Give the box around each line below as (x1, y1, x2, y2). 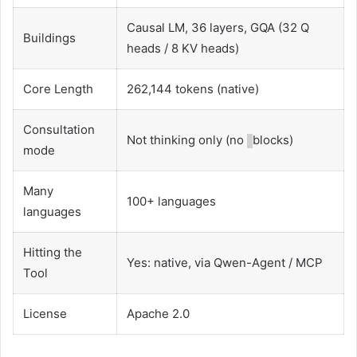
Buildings (23, 30, 76, 46)
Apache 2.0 (127, 306, 190, 322)
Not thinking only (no (127, 132, 247, 148)
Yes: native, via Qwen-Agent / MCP (127, 255, 323, 271)
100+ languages (127, 194, 216, 210)
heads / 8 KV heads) (127, 41, 239, 57)
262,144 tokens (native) (127, 81, 259, 97)
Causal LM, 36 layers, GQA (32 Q (127, 20, 309, 36)
